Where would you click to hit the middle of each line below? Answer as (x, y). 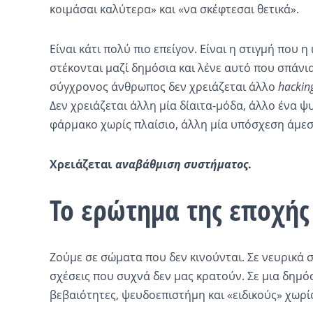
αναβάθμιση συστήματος (181, 164)
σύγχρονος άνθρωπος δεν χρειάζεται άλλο (163, 86)
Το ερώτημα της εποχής (179, 210)
